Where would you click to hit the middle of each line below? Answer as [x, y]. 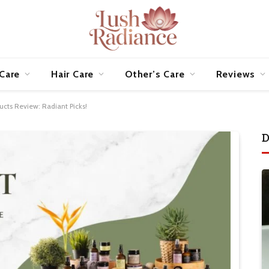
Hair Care [73, 74]
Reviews [236, 74]
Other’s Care [155, 74]
